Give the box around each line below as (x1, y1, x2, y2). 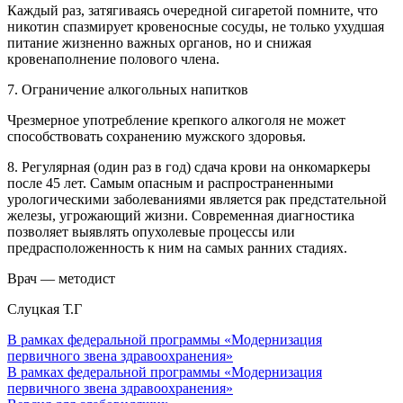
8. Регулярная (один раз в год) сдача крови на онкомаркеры (7, 159, 371, 175)
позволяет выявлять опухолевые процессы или (7, 224, 295, 240)
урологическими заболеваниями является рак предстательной (7, 192, 387, 208)
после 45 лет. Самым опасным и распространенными (7, 175, 334, 192)
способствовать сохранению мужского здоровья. (7, 129, 306, 145)
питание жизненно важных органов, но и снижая (7, 35, 311, 51)
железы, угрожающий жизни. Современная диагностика (7, 208, 354, 224)
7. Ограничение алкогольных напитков (7, 82, 248, 98)
